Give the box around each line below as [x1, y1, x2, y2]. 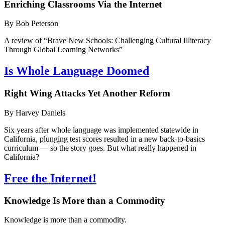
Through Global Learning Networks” [4, 45, 123, 54]
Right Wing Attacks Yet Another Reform [4, 88, 170, 99]
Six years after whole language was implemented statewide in [4, 125, 198, 134]
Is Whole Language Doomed [4, 64, 149, 78]
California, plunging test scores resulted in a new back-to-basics [4, 134, 205, 143]
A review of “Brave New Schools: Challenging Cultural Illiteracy [4, 36, 211, 45]
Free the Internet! [4, 171, 96, 185]
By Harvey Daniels [4, 108, 65, 117]
